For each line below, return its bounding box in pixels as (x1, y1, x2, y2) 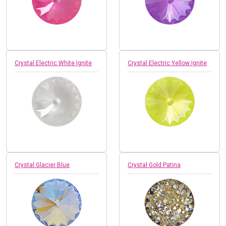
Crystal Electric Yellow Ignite (128, 59, 207, 67)
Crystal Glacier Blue (15, 161, 70, 168)
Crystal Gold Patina (128, 161, 181, 168)
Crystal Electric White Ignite (15, 59, 92, 67)
